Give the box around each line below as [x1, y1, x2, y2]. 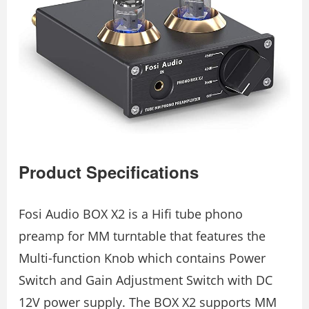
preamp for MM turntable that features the [19, 228, 266, 245]
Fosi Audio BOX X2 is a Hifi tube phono [19, 206, 243, 223]
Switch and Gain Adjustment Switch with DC [19, 272, 272, 289]
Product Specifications [19, 160, 199, 184]
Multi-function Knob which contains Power [19, 250, 266, 267]
